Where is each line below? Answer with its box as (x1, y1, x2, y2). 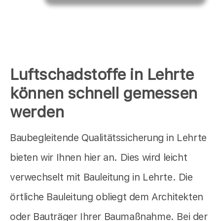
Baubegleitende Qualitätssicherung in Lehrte (10, 132, 207, 144)
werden (10, 103, 64, 122)
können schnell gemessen (10, 84, 197, 103)
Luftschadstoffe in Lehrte (10, 65, 194, 84)
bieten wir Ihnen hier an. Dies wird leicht (10, 151, 187, 164)
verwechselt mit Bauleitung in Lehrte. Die (10, 171, 193, 184)
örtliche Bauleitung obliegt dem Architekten (10, 191, 203, 203)
